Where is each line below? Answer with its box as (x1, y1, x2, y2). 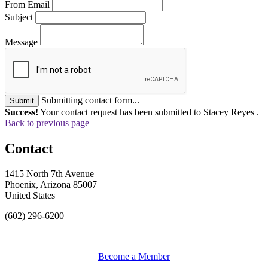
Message (5, 36, 38, 47)
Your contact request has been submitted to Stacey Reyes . (38, 106, 259, 117)
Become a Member (98, 251, 170, 261)
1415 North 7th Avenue (5, 168, 94, 179)
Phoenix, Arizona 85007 (5, 179, 97, 190)
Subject (5, 11, 33, 22)
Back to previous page (5, 117, 89, 128)
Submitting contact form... (41, 95, 139, 105)
